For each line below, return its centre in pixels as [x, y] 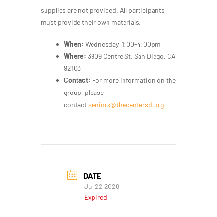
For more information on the [133, 80]
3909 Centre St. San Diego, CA [132, 56]
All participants [142, 10]
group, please [84, 93]
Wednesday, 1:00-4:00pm [122, 44]
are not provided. [93, 10]
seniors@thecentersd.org [126, 105]
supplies [54, 10]
